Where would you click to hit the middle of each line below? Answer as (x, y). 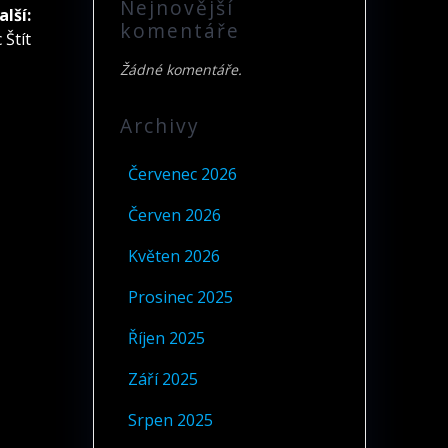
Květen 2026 (173, 256)
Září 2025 (162, 379)
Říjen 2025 (166, 338)
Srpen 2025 (170, 420)
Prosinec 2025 (180, 297)
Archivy (159, 126)
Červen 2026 (174, 215)
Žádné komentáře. (180, 70)
